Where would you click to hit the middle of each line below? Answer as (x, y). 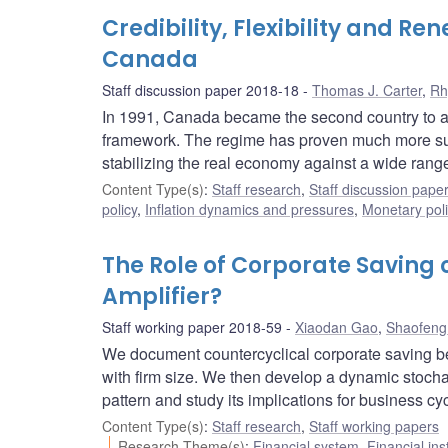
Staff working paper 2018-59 (192, 327)
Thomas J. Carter (367, 90)
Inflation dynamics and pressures (249, 209)
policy (119, 209)
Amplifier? (162, 297)
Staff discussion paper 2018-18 (200, 90)
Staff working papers (374, 426)
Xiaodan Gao (336, 327)
